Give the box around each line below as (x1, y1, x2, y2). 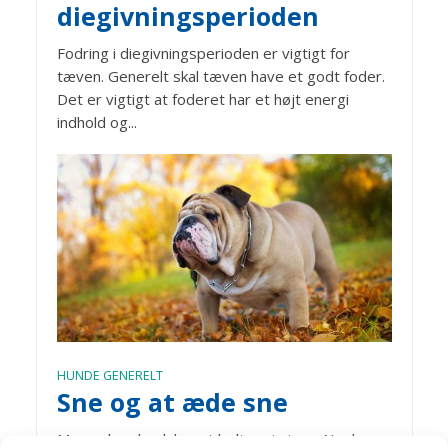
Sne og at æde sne (56, 384, 288, 419)
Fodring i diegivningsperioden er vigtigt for (56, 42, 350, 63)
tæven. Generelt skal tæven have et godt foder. (56, 65, 385, 86)
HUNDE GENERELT (56, 366, 163, 384)
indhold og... (56, 111, 137, 132)
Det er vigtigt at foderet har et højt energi (56, 88, 349, 109)
